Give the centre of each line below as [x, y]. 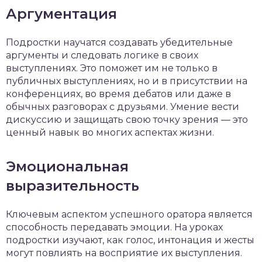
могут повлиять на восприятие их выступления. [124, 253]
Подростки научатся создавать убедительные [119, 42]
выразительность [73, 186]
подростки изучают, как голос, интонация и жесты [130, 240]
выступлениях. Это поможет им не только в [112, 68]
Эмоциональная [67, 166]
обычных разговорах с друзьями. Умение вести [123, 107]
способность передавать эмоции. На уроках [114, 227]
